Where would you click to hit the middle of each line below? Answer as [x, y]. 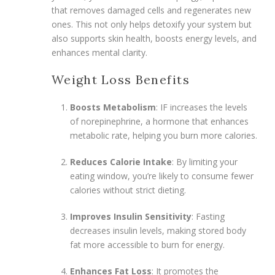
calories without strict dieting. [128, 190]
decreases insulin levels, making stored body [158, 230]
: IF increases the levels [202, 107]
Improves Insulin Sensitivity [131, 216]
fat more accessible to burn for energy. [147, 244]
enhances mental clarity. [99, 52]
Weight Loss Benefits [121, 79]
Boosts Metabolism [113, 107]
